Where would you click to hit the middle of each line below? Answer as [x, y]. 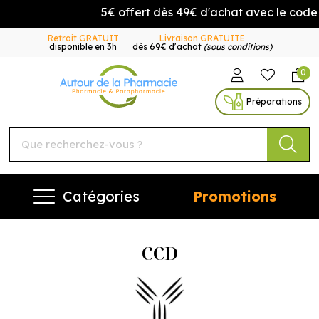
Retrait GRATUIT [83, 38]
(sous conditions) [237, 47]
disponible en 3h [83, 47]
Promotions [234, 196]
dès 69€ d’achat [168, 47]
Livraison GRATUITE [202, 38]
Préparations [274, 101]
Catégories [101, 196]
